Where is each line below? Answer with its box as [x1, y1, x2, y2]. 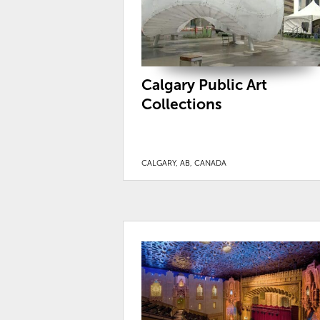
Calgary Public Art [141, 76, 267, 93]
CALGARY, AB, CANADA [141, 158, 226, 167]
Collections [141, 95, 221, 112]
